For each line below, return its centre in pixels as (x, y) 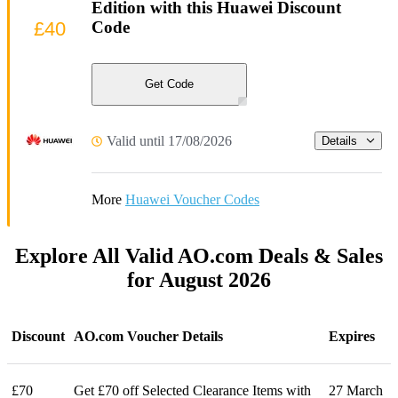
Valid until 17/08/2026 (169, 140)
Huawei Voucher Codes (192, 199)
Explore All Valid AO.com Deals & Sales (199, 255)
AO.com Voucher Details (148, 336)
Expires (352, 336)
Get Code (169, 84)
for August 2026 (199, 279)
